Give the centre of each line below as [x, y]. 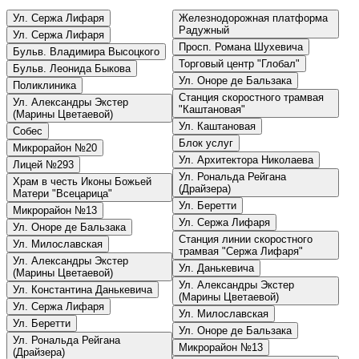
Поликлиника [44, 86]
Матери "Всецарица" [63, 194]
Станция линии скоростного [246, 240]
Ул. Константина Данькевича [83, 290]
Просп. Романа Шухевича [241, 47]
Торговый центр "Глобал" [240, 64]
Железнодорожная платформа [254, 18]
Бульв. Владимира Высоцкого [86, 52]
